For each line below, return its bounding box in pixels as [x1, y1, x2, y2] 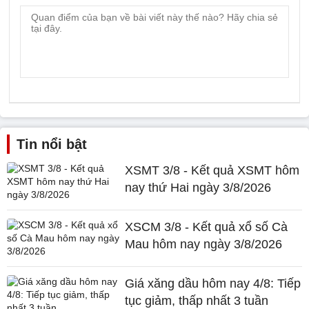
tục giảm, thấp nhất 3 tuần [125, 294, 269, 308]
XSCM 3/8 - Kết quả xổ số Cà [125, 220, 288, 234]
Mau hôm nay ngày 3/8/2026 [125, 237, 283, 251]
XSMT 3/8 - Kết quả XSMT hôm [125, 163, 300, 177]
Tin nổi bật [17, 137, 87, 152]
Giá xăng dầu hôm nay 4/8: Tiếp [125, 277, 301, 290]
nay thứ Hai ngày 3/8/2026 [125, 181, 272, 195]
